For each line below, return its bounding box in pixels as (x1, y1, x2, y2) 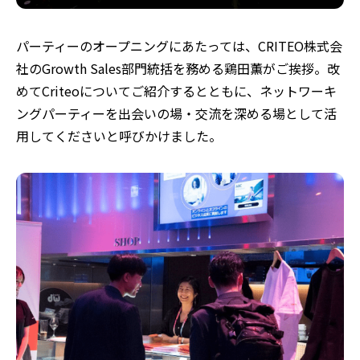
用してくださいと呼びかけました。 (16, 125, 222, 145)
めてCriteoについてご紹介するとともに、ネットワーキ (16, 80, 337, 100)
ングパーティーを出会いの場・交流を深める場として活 (16, 103, 337, 123)
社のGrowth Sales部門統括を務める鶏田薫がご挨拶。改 (16, 58, 340, 78)
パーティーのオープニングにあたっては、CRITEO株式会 (16, 35, 342, 55)
